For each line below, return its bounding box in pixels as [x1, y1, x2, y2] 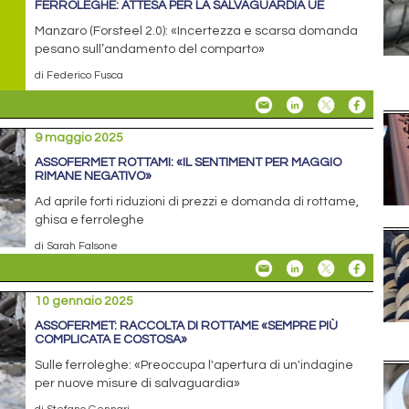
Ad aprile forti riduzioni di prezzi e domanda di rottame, [35, 194, 360, 208]
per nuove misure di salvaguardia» [35, 376, 241, 390]
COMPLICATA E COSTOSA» [35, 332, 188, 346]
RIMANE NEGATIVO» [35, 169, 152, 183]
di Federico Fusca [35, 68, 124, 80]
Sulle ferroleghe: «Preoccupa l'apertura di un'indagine [35, 358, 354, 372]
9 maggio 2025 [35, 131, 124, 144]
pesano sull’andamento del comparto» [35, 42, 266, 56]
